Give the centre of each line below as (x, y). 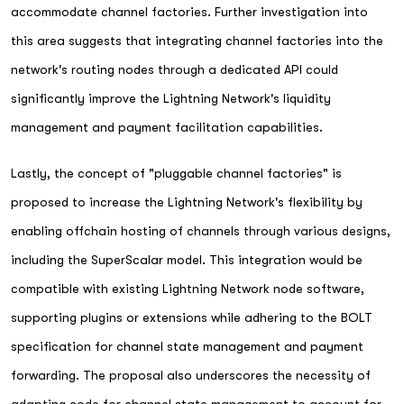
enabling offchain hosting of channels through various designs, (201, 230)
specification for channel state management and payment (187, 346)
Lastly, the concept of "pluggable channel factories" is (176, 173)
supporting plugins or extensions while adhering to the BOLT (192, 317)
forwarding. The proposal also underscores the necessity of (191, 375)
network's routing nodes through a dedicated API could (174, 69)
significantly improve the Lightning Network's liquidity (171, 98)
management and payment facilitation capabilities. (167, 127)
